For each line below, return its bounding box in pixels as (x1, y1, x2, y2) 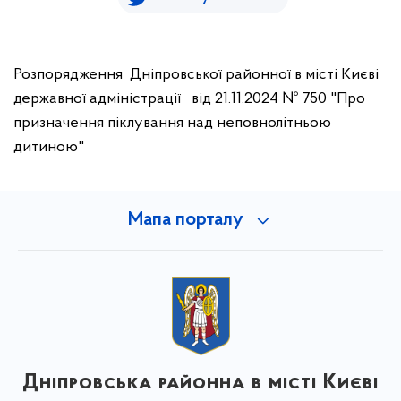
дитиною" (13, 139, 84, 156)
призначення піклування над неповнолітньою (13, 115, 331, 132)
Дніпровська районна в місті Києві (22, 371, 379, 394)
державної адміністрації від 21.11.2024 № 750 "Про (13, 90, 365, 107)
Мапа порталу (127, 210, 243, 230)
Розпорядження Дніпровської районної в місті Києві (13, 66, 379, 83)
